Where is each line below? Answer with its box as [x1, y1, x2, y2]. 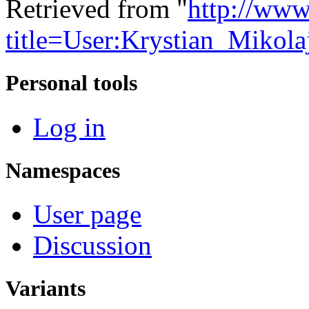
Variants [6, 276, 86, 301]
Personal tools [6, 70, 137, 96]
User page [33, 199, 141, 229]
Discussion [33, 230, 152, 260]
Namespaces [6, 157, 120, 183]
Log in [33, 112, 106, 142]
